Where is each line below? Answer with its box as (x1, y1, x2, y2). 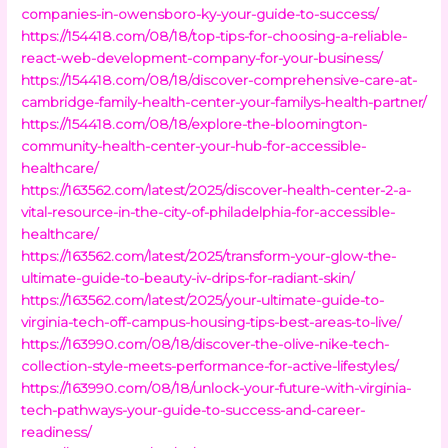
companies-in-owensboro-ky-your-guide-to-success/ (21, 5, 379, 22)
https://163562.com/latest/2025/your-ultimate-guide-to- (21, 291, 385, 308)
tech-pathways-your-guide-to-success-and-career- (21, 401, 366, 418)
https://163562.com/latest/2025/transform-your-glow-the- (21, 247, 397, 264)
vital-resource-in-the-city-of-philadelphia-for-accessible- (21, 203, 396, 220)
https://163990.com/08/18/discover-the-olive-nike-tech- (21, 335, 390, 352)
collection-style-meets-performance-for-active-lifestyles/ (21, 357, 399, 374)
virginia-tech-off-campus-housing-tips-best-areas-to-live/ (21, 313, 402, 330)
